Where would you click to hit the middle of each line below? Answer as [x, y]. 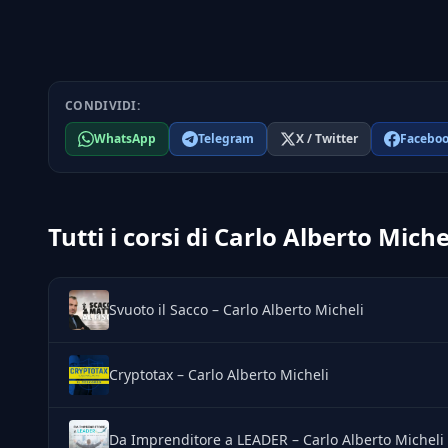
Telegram [226, 138]
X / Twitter [327, 138]
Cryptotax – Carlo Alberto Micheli [219, 374]
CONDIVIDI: [102, 105]
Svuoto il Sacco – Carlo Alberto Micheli [236, 309]
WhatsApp [125, 138]
